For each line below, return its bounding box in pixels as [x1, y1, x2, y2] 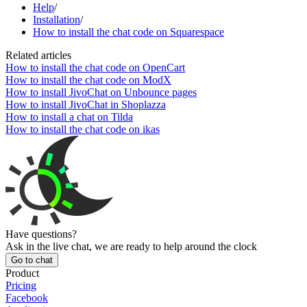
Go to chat [11, 254, 53, 265]
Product [5, 267, 39, 279]
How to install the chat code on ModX [5, 73, 171, 86]
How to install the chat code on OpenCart [5, 61, 185, 73]
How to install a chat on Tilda [5, 110, 133, 123]
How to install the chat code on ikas [5, 123, 160, 135]
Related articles [5, 49, 71, 61]
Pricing [5, 279, 36, 291]
